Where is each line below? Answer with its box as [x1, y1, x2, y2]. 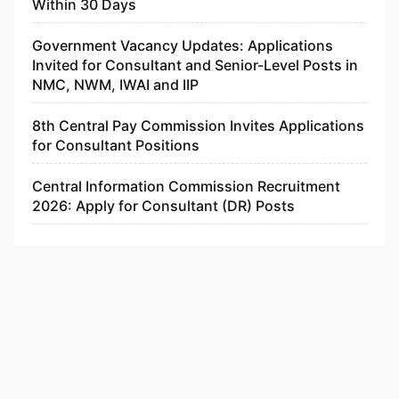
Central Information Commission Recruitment [32, 177, 340, 196]
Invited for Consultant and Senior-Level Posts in [32, 56, 358, 75]
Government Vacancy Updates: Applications [32, 37, 333, 55]
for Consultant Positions [32, 136, 199, 155]
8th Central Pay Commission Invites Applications [32, 117, 364, 135]
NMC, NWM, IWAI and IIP [32, 76, 199, 94]
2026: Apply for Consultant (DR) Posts [32, 197, 295, 216]
